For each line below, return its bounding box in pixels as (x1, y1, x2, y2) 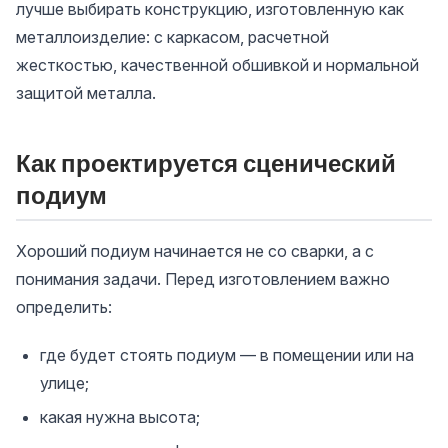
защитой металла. (16, 82, 156, 103)
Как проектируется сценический (16, 147, 396, 178)
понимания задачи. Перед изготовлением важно (16, 268, 390, 289)
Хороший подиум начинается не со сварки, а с (16, 240, 374, 261)
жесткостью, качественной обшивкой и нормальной (16, 54, 419, 75)
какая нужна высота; (40, 406, 200, 427)
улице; (40, 372, 89, 393)
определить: (16, 296, 112, 317)
